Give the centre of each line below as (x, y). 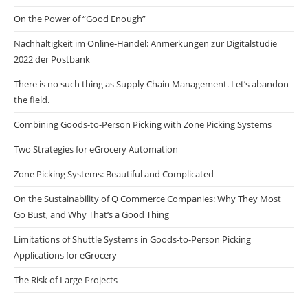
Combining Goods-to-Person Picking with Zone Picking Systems (143, 125)
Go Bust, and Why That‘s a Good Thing (91, 215)
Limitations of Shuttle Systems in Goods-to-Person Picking (132, 240)
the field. (32, 100)
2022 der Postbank (52, 59)
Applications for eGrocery (65, 255)
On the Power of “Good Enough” (80, 19)
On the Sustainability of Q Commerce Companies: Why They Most (147, 199)
